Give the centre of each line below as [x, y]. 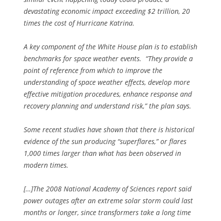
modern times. [46, 165]
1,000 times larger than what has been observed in [102, 153]
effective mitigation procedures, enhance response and [108, 94]
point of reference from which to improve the [93, 71]
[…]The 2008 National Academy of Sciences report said [108, 189]
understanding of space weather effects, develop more [107, 82]
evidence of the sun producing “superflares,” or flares [105, 142]
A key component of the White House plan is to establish [110, 47]
